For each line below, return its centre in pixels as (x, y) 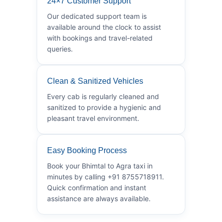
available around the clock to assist (104, 27)
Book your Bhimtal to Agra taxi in (100, 166)
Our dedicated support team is (97, 16)
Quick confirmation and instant (97, 187)
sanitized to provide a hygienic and (104, 107)
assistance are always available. (99, 198)
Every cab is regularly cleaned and (103, 96)
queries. (60, 49)
